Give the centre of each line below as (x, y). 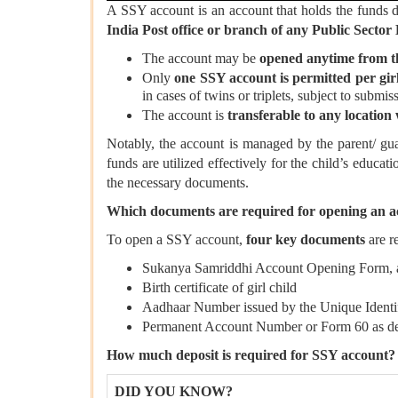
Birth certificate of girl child (219, 288)
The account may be (201, 59)
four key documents (306, 240)
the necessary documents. (178, 183)
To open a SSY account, (176, 240)
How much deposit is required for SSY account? (251, 355)
